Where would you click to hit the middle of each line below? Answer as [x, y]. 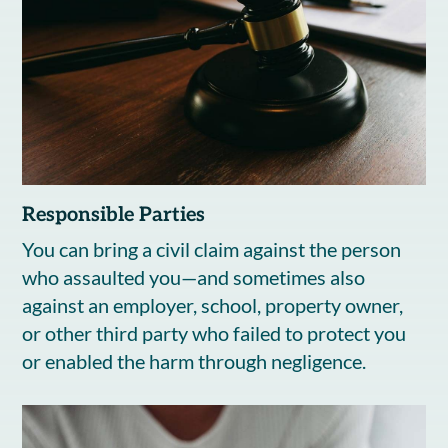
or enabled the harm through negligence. [194, 360]
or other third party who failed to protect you [214, 332]
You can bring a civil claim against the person [212, 248]
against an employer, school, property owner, [213, 304]
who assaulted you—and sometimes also [194, 276]
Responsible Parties [114, 214]
